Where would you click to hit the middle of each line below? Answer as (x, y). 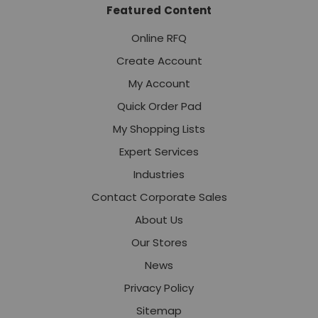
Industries (159, 175)
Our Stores (159, 243)
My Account (159, 84)
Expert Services (159, 152)
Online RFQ (159, 38)
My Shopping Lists (159, 129)
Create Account (159, 61)
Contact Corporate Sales (159, 197)
